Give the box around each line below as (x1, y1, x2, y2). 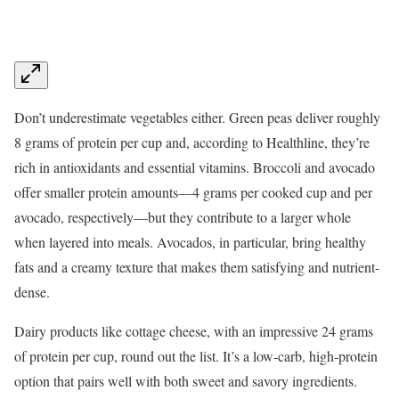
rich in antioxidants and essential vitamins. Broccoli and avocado (14, 158, 375, 177)
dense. (14, 282, 50, 302)
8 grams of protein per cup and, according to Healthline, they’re (14, 133, 370, 152)
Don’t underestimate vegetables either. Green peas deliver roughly (14, 108, 380, 127)
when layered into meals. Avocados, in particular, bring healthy (14, 232, 366, 252)
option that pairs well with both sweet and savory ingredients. (14, 371, 357, 391)
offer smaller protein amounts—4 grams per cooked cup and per (14, 183, 372, 202)
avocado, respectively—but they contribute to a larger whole (14, 208, 351, 227)
